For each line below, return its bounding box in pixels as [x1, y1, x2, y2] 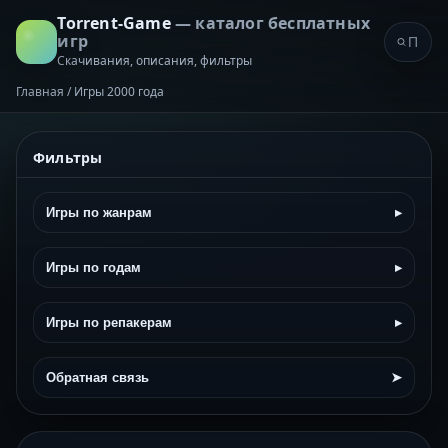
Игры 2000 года [74, 83, 164, 100]
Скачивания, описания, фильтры [57, 52, 253, 69]
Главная [16, 83, 64, 100]
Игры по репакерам [46, 315, 172, 330]
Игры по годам [46, 260, 141, 275]
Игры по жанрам [46, 205, 152, 220]
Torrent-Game [57, 12, 175, 34]
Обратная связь [46, 370, 149, 385]
